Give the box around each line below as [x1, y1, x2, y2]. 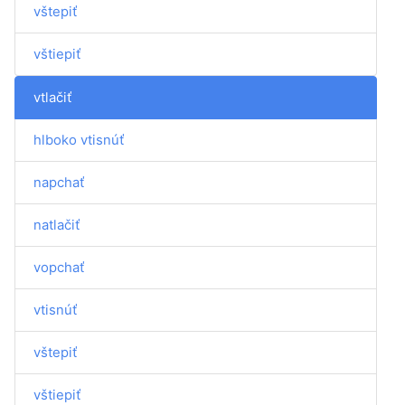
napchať [33, 174, 84, 191]
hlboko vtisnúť [33, 131, 124, 148]
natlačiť [33, 216, 80, 233]
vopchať [33, 259, 84, 276]
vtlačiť [33, 89, 71, 106]
